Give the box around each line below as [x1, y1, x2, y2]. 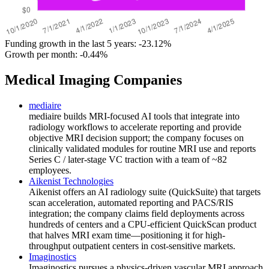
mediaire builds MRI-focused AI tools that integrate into [29, 110, 240, 121]
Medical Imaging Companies [5, 72, 182, 88]
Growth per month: [5, 49, 80, 60]
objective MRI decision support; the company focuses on [29, 132, 244, 143]
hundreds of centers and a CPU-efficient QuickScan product [29, 219, 256, 229]
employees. [29, 165, 71, 175]
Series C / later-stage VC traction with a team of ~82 [29, 154, 227, 165]
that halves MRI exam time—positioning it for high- [29, 229, 225, 240]
